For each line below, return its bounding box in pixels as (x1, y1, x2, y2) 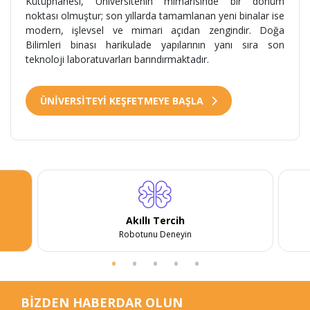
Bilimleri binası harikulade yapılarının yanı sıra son (26, 37, 284, 51)
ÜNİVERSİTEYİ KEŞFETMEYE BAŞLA (40, 93, 206, 107)
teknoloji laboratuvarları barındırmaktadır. (26, 52, 209, 66)
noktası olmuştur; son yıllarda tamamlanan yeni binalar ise (26, 8, 284, 22)
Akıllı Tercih (125, 213, 185, 227)
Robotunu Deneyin (118, 228, 192, 240)
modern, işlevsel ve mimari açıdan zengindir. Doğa (26, 23, 284, 37)
